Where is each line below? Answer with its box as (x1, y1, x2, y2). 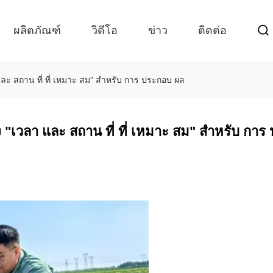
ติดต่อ (198, 24, 227, 37)
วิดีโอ (91, 24, 118, 37)
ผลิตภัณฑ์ (13, 24, 61, 37)
